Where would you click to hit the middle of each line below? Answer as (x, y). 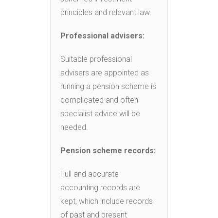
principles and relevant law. (106, 12)
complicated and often (99, 100)
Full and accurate (90, 174)
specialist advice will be (100, 113)
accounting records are (100, 187)
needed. (74, 127)
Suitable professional (96, 59)
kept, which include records (107, 201)
